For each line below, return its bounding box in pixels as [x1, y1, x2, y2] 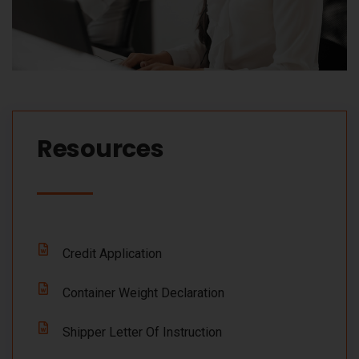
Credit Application [63, 245, 162, 261]
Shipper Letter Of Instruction [63, 324, 222, 340]
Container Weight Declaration [63, 284, 224, 301]
